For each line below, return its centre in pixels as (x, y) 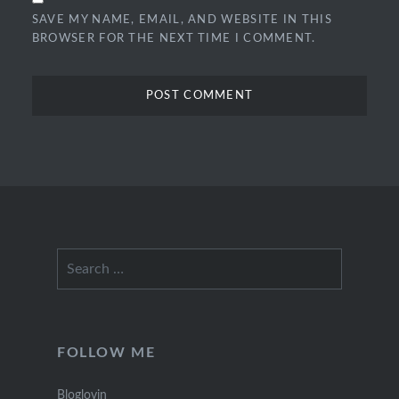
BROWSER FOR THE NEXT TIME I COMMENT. (174, 39)
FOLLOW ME (106, 352)
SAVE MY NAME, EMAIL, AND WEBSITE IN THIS (182, 20)
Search (74, 257)
